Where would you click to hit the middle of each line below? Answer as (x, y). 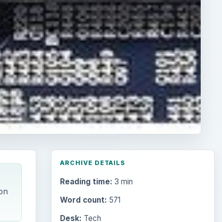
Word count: (83, 200)
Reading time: (86, 182)
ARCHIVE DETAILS (93, 163)
